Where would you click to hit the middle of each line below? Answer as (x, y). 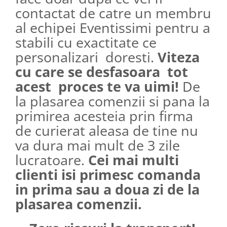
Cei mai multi (134, 160)
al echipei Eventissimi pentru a (113, 28)
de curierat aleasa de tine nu (107, 131)
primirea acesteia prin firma (104, 116)
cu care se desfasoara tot (102, 72)
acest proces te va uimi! (97, 87)
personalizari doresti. (86, 57)
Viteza (179, 57)
